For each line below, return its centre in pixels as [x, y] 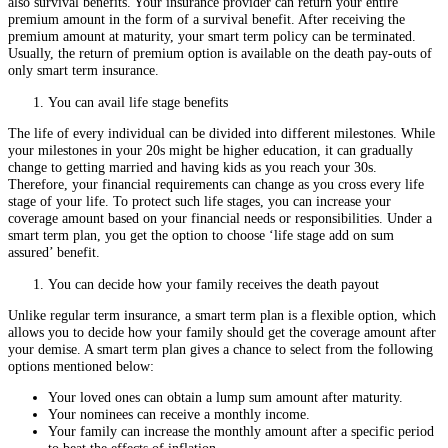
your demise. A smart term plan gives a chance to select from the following [220, 349]
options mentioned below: [81, 366]
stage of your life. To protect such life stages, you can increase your [199, 201]
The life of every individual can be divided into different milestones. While [221, 133]
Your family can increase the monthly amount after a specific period [241, 431]
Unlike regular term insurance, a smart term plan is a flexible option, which [222, 315]
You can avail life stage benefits [138, 101]
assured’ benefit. [56, 252]
